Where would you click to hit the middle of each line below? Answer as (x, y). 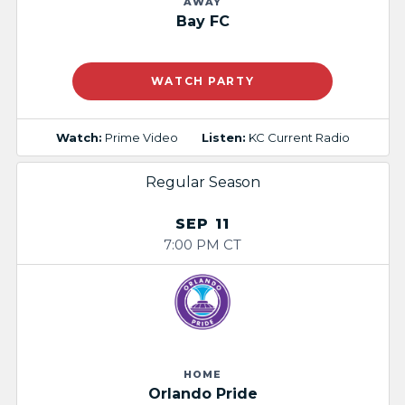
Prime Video (140, 137)
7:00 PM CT (202, 244)
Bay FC (202, 22)
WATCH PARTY (202, 81)
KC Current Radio (299, 137)
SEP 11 (202, 224)
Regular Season (202, 182)
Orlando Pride (202, 394)
